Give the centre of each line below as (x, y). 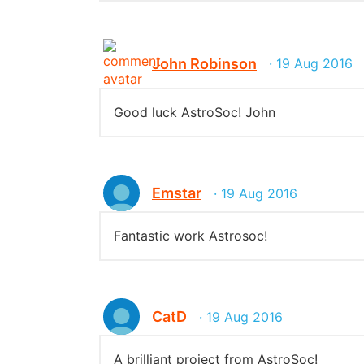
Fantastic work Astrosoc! (191, 236)
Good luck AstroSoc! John (195, 112)
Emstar (177, 193)
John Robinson (204, 63)
